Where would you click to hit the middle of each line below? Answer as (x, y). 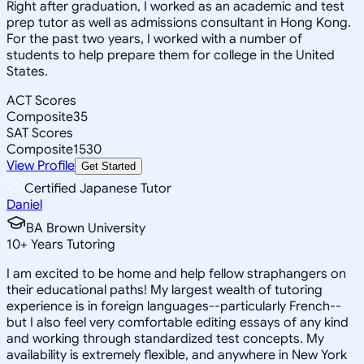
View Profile (41, 165)
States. (27, 71)
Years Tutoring (71, 244)
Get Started (108, 166)
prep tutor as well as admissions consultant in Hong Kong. (179, 22)
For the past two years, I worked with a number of (154, 39)
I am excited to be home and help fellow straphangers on (176, 273)
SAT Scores (40, 133)
